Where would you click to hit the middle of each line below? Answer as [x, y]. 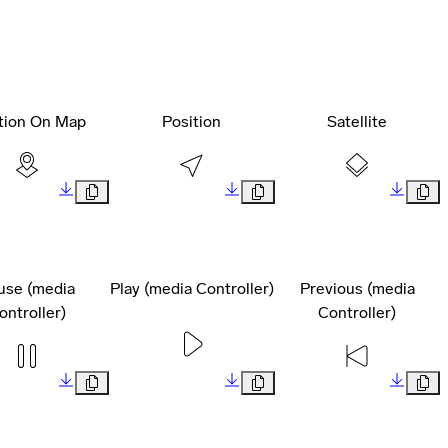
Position [192, 121]
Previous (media [357, 288]
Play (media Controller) [191, 288]
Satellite [357, 121]
